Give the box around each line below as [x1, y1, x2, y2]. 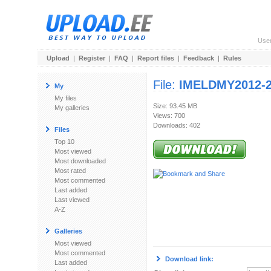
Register [79, 54, 105, 62]
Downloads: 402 [153, 122, 200, 129]
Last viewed [54, 196, 90, 203]
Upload [47, 54, 70, 62]
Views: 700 [153, 112, 185, 119]
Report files [137, 54, 174, 62]
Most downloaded [54, 157, 106, 165]
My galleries [54, 104, 90, 111]
